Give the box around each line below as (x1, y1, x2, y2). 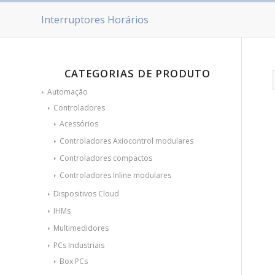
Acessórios (60, 118, 98, 129)
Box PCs (60, 256, 88, 266)
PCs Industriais (53, 240, 104, 250)
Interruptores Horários (41, 13, 149, 26)
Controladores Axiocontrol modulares (60, 136, 193, 146)
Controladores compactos (60, 153, 152, 163)
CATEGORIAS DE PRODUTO (64, 66, 211, 80)
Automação (47, 87, 88, 97)
